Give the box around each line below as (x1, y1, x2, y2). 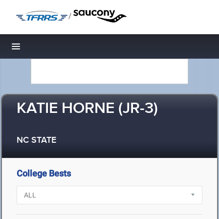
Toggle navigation (16, 44, 82, 54)
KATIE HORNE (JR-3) (17, 99, 158, 119)
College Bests (17, 168, 71, 178)
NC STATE (17, 135, 56, 146)
